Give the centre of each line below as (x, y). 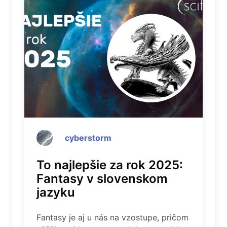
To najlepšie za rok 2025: (110, 165)
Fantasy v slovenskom (102, 179)
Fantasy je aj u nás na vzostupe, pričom (112, 218)
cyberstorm (88, 138)
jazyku (56, 193)
